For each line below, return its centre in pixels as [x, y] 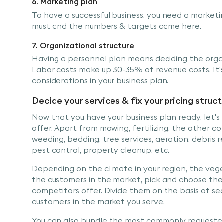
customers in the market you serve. [98, 201]
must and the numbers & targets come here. [116, 26]
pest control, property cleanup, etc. [101, 149]
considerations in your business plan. [100, 80]
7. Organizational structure [83, 45]
